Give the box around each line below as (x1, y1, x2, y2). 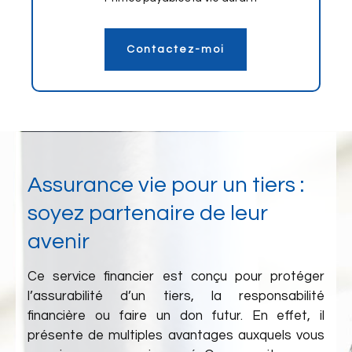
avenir (27, 230, 90, 253)
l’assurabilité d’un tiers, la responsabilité (27, 289, 324, 303)
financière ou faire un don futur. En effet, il (27, 309, 324, 323)
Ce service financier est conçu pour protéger (27, 269, 324, 284)
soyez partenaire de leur (27, 202, 268, 225)
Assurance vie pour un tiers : (27, 174, 304, 196)
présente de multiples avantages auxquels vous (27, 328, 324, 343)
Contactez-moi (126, 44, 225, 55)
